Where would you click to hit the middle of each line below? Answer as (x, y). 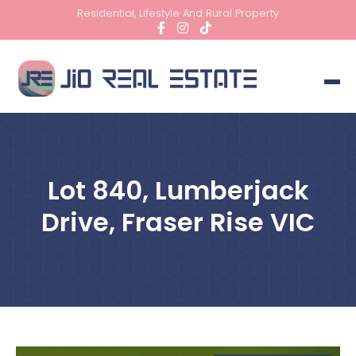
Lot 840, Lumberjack (178, 190)
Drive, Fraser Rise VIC (178, 222)
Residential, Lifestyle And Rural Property (178, 13)
